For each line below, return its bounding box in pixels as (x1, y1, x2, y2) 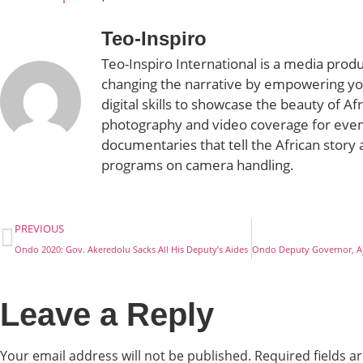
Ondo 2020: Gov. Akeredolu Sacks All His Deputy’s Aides (15, 242, 248, 255)
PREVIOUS (15, 220, 64, 236)
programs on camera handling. (101, 156, 294, 175)
